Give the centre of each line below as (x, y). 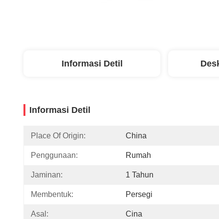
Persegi (139, 194)
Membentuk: (52, 194)
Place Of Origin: (58, 136)
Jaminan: (47, 175)
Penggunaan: (54, 155)
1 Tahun (140, 175)
